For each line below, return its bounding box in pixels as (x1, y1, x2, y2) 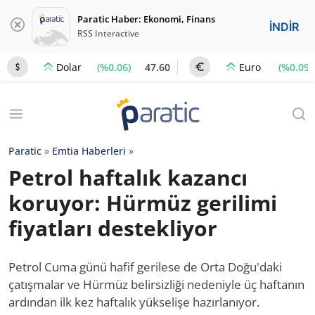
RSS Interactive (77, 27, 139, 39)
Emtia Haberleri (52, 144, 126, 157)
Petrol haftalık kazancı (8, 163, 247, 192)
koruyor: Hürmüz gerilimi (8, 188, 277, 217)
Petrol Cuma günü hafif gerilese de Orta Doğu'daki (8, 259, 282, 275)
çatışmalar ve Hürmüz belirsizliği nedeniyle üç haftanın (8, 276, 304, 292)
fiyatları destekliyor (8, 214, 217, 243)
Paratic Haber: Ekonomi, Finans (77, 13, 215, 25)
